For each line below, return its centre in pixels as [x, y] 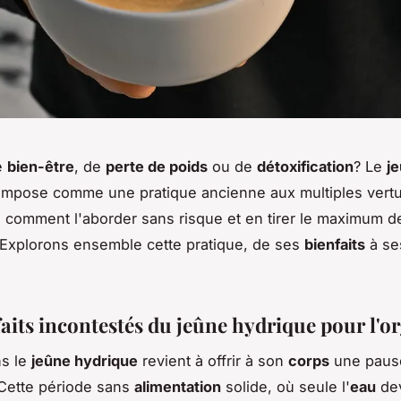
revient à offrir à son [213, 361]
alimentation [178, 387]
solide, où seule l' [286, 387]
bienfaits [335, 244]
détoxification [305, 166]
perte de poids [157, 166]
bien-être [41, 166]
